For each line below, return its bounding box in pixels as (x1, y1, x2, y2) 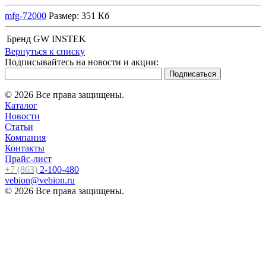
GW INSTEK (33, 33, 86, 44)
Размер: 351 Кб (46, 10, 109, 21)
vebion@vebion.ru (5, 175, 75, 185)
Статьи (5, 121, 33, 132)
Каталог (5, 100, 37, 110)
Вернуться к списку (5, 46, 85, 56)
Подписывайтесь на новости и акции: (5, 56, 159, 67)
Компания (5, 132, 46, 142)
